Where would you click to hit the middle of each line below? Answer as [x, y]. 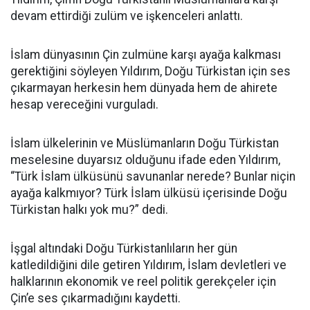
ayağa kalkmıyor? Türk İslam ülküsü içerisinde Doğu [149, 193]
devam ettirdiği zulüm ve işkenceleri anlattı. [127, 16]
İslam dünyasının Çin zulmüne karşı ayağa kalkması [146, 55]
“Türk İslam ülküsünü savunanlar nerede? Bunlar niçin [153, 176]
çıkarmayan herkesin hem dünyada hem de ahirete [144, 88]
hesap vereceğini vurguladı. [84, 104]
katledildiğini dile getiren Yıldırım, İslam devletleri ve [148, 265]
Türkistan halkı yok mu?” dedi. [89, 210]
